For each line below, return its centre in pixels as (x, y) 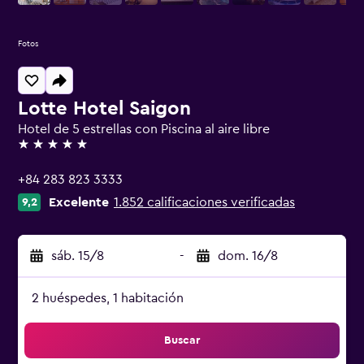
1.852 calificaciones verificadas (204, 202)
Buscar (182, 340)
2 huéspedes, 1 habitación (108, 298)
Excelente (79, 202)
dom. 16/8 (248, 256)
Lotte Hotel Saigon (104, 109)
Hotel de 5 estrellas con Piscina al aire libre (144, 129)
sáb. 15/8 (78, 256)
